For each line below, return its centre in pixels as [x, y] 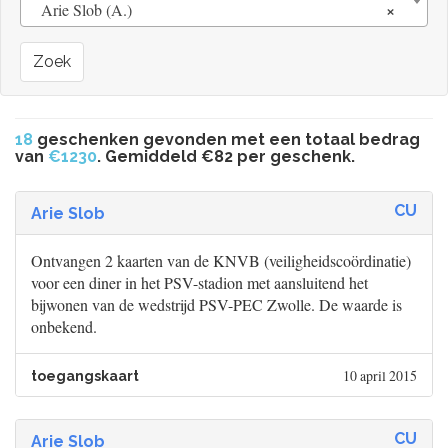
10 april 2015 [379, 376]
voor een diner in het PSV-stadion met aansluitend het [199, 283]
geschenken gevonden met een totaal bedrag [226, 140]
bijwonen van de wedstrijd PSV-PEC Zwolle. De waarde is [216, 305]
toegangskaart [85, 376]
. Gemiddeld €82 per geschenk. [226, 157]
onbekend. [64, 327]
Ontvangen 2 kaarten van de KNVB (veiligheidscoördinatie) [221, 261]
